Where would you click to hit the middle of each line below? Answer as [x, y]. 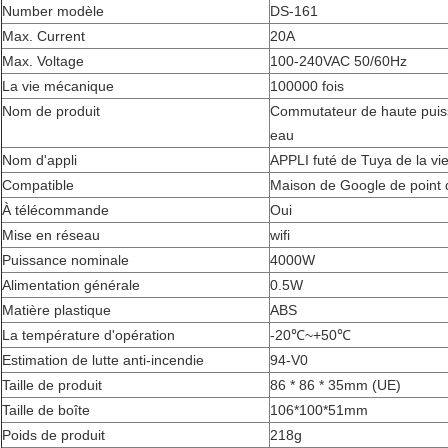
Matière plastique [56, 310]
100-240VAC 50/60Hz [338, 61]
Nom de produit [51, 111]
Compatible [38, 185]
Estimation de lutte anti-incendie [103, 360]
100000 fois [307, 86]
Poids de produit [53, 435]
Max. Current [43, 36]
